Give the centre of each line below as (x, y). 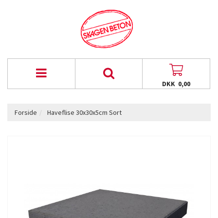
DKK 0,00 (176, 84)
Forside (26, 112)
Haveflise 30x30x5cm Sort (84, 112)
